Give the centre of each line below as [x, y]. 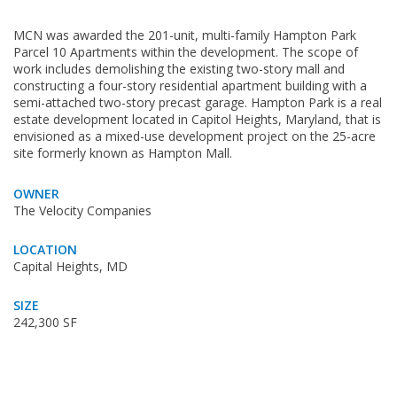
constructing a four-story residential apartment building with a [190, 85]
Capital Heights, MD [70, 266]
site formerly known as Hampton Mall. [123, 152]
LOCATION [45, 249]
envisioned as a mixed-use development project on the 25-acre [195, 136]
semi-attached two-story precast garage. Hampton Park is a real [198, 102]
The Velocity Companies [82, 210]
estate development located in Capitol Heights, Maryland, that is [197, 119]
